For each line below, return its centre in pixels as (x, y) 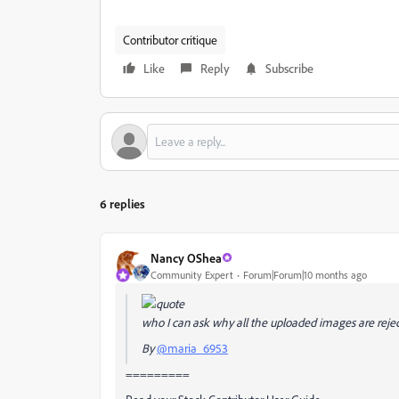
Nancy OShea (186, 257)
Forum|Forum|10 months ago (305, 274)
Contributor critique (170, 40)
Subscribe (289, 68)
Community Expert (192, 274)
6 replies (122, 204)
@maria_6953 (192, 348)
